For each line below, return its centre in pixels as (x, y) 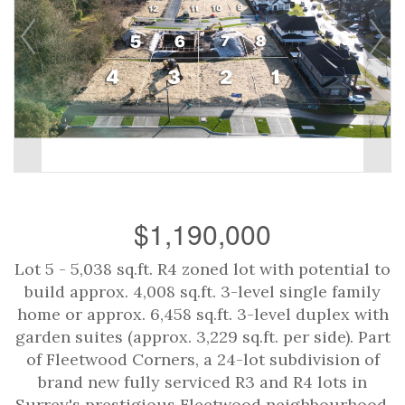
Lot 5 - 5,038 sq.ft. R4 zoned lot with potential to (202, 269)
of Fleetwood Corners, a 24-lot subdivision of (202, 359)
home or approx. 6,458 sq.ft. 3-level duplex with (202, 314)
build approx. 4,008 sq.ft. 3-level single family (202, 292)
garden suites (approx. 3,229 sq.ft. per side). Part (202, 337)
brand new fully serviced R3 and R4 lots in (202, 382)
